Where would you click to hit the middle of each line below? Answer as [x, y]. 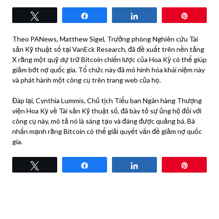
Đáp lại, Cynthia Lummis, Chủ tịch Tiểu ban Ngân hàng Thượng [107, 100]
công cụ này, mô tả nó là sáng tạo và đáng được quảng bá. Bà [104, 121]
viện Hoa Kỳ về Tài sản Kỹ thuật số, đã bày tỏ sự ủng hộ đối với [107, 110]
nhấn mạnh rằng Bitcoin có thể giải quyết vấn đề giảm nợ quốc [107, 131]
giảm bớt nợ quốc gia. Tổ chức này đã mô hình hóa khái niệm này [109, 69]
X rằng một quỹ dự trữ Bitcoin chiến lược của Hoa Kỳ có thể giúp [109, 59]
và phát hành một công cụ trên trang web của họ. [87, 80]
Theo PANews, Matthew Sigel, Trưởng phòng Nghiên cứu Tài [105, 39]
